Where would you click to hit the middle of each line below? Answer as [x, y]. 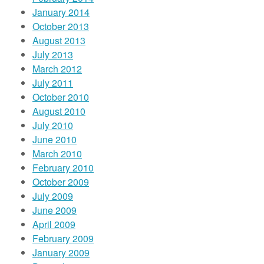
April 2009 [54, 224]
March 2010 [57, 154]
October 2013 [61, 26]
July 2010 [53, 125]
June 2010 [55, 139]
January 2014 [61, 12]
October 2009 [61, 182]
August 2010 [59, 111]
